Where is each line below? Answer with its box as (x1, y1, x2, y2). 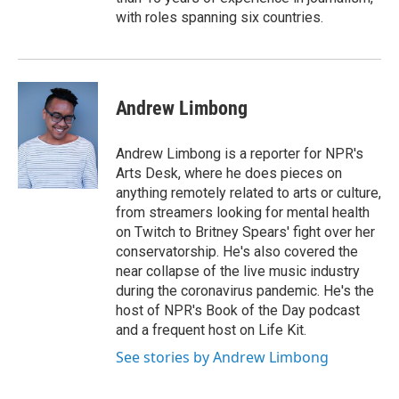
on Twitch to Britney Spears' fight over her (116, 224, 375, 240)
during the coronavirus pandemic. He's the (116, 282, 374, 299)
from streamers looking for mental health (116, 204, 370, 221)
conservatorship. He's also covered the (116, 243, 358, 260)
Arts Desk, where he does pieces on (116, 165, 342, 182)
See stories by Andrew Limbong (116, 347, 329, 367)
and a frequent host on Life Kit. (116, 322, 306, 338)
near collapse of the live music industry (116, 263, 360, 280)
